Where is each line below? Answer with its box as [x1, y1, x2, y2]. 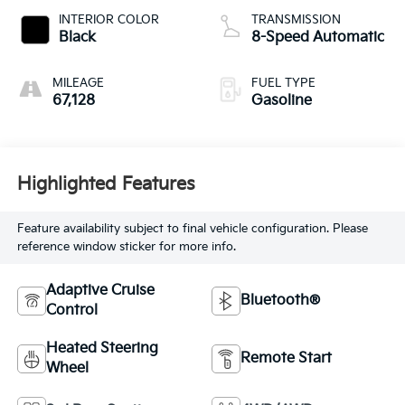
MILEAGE [52, 76, 104, 91]
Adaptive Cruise [45, 281, 155, 299]
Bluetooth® [240, 291, 320, 309]
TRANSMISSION [251, 13, 341, 28]
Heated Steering [45, 339, 158, 357]
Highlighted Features [16, 173, 195, 195]
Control [45, 301, 98, 319]
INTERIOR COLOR [58, 13, 159, 28]
